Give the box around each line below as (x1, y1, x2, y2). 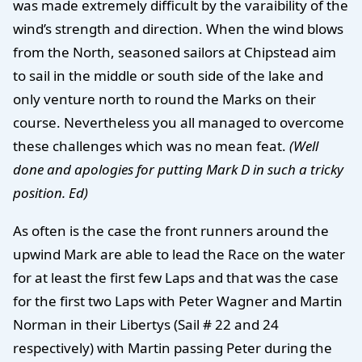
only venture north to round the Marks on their (13, 89, 316, 108)
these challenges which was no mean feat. (13, 136, 289, 155)
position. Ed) (13, 183, 88, 202)
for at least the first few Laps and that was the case (13, 268, 339, 288)
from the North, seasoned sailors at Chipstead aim (13, 42, 336, 61)
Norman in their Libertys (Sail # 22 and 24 (13, 315, 279, 335)
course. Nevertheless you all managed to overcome (13, 112, 344, 132)
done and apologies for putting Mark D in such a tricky (13, 159, 343, 179)
